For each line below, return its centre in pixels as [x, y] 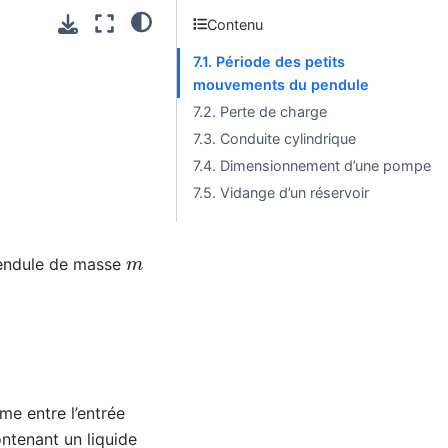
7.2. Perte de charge [260, 111]
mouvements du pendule [281, 84]
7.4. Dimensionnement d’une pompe [312, 165]
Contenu [235, 24]
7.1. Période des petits [269, 61]
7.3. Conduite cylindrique [274, 138]
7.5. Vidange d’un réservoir [281, 192]
